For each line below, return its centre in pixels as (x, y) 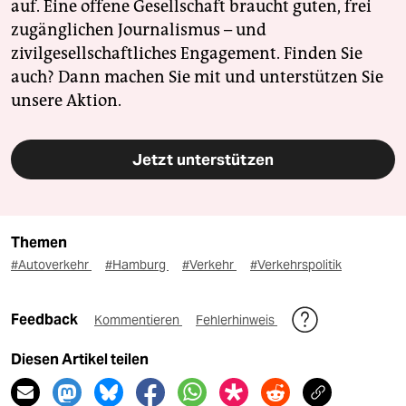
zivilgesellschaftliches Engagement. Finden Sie (187, 54)
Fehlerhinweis (237, 320)
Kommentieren (138, 320)
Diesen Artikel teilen (80, 360)
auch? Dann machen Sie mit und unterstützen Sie (197, 77)
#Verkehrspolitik (296, 265)
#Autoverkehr (51, 265)
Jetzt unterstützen (203, 160)
